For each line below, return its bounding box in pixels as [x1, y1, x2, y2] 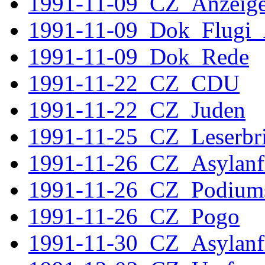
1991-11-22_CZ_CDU [28, 70, 240, 96]
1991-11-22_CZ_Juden [28, 97, 245, 122]
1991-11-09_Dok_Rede [28, 44, 249, 69]
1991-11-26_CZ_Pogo [28, 203, 240, 229]
